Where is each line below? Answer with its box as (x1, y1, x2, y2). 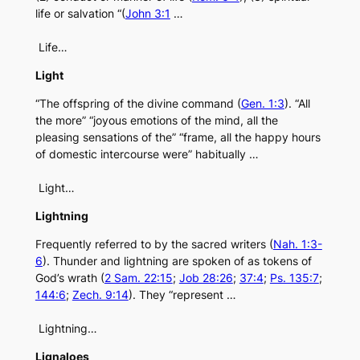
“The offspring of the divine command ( (35, 96, 241, 111)
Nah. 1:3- (272, 237, 322, 252)
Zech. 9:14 (72, 288, 129, 302)
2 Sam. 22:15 (104, 271, 173, 285)
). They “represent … (128, 288, 236, 302)
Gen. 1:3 (240, 96, 284, 111)
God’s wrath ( (35, 271, 104, 285)
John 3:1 (125, 6, 170, 21)
